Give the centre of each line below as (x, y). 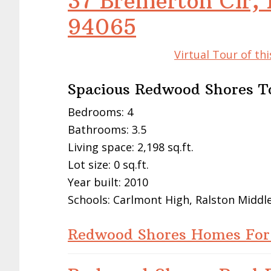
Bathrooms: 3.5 (107, 130)
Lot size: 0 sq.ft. (108, 165)
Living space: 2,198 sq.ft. (131, 147)
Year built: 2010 (108, 182)
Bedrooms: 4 (100, 112)
